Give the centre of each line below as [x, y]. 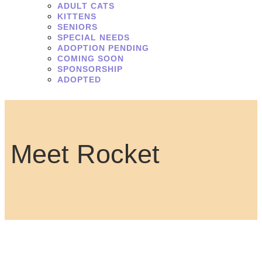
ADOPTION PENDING [103, 48]
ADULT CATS [86, 6]
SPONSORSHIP [90, 69]
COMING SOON [91, 58]
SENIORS [77, 27]
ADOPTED [79, 80]
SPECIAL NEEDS [94, 37]
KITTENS [77, 16]
